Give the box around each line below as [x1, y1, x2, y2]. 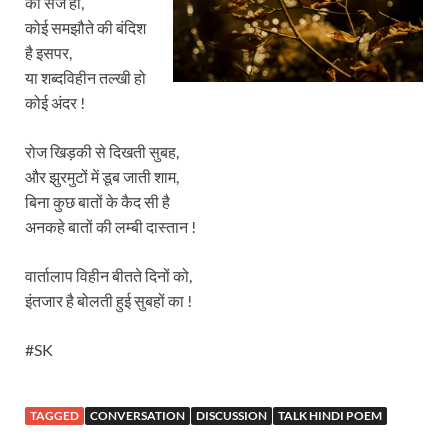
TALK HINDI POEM [278, 408, 382, 424]
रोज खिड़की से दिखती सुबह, [25, 142, 179, 162]
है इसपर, [25, 43, 72, 63]
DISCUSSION [196, 408, 267, 424]
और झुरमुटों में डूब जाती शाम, [25, 167, 179, 187]
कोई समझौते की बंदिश [25, 18, 146, 38]
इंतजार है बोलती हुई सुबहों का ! [25, 291, 192, 311]
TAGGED [30, 408, 79, 424]
